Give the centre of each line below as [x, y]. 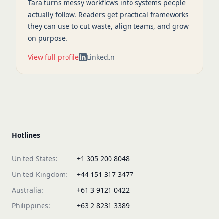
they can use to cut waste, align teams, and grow [108, 26]
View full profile [53, 57]
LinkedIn [101, 57]
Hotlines [26, 135]
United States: [35, 159]
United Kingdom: [40, 174]
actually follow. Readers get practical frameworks [108, 14]
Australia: [27, 190]
